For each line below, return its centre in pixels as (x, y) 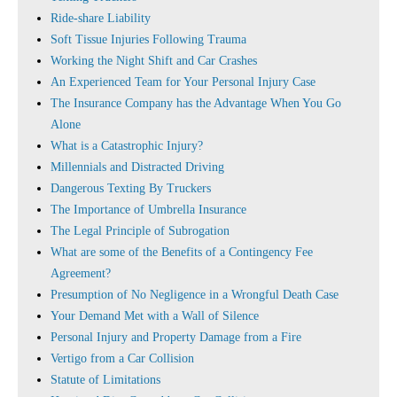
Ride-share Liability (101, 18)
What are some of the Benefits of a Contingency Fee (182, 252)
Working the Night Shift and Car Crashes (154, 61)
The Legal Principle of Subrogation (140, 231)
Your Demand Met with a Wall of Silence (155, 316)
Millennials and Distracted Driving (137, 167)
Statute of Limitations (105, 380)
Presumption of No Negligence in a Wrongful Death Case (195, 295)
